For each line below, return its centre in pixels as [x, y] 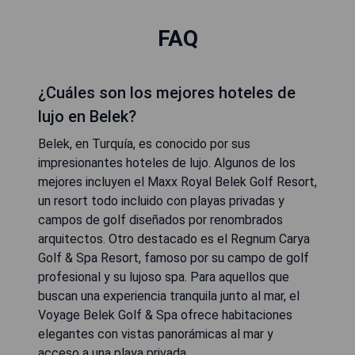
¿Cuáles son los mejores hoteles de [167, 93]
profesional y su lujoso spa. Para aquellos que [164, 277]
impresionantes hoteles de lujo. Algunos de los [167, 163]
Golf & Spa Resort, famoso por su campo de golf [174, 258]
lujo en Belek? [87, 117]
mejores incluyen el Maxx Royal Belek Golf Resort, [177, 182]
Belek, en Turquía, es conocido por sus [144, 144]
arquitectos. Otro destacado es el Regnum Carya [174, 239]
